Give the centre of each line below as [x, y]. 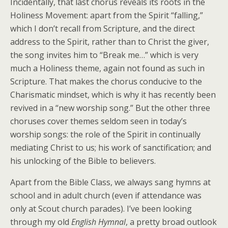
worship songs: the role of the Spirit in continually [105, 134]
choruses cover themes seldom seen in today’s [98, 121]
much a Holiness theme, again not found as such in [107, 68]
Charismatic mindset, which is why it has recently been [113, 95]
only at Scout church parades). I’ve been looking [101, 209]
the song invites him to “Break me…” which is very [104, 55]
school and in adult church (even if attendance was [106, 195]
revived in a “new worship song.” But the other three [110, 108]
